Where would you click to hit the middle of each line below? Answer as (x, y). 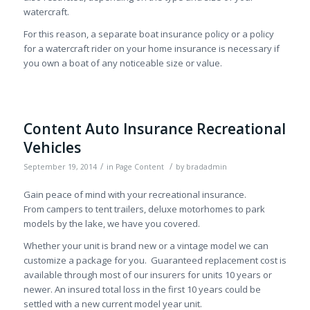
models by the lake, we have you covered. (111, 224)
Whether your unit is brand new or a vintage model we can (146, 246)
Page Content (139, 167)
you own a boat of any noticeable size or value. (122, 63)
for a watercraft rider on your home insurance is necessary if (151, 49)
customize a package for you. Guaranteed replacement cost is (155, 261)
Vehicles (52, 148)
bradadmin (206, 167)
